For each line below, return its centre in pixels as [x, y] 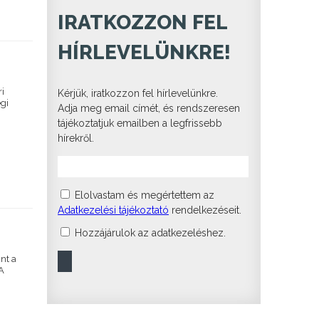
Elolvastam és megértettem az [143, 195]
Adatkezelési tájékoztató [113, 210]
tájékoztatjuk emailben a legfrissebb [140, 123]
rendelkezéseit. [205, 210]
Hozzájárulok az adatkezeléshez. [149, 232]
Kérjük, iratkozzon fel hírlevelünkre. [138, 93]
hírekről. [76, 138]
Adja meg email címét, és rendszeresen [149, 108]
